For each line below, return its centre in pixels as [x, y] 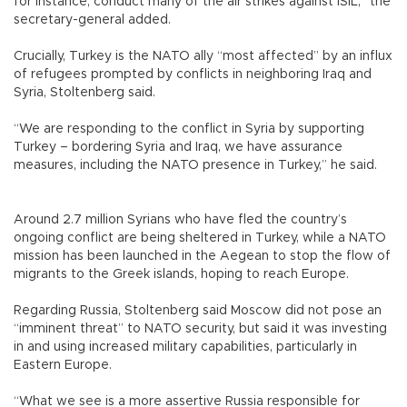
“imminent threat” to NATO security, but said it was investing [200, 328]
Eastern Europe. [74, 365]
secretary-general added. [103, 20]
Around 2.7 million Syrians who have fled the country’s [180, 219]
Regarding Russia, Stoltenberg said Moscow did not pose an [198, 310]
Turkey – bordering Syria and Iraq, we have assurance [178, 147]
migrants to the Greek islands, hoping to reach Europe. [181, 274]
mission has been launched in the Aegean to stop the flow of [202, 256]
